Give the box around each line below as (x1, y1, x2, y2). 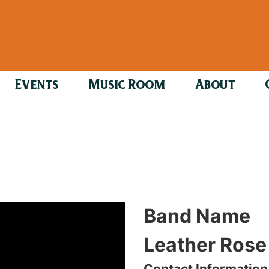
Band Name (144, 204, 250, 228)
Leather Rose (144, 232, 267, 256)
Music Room (89, 79, 165, 92)
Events (14, 79, 59, 92)
